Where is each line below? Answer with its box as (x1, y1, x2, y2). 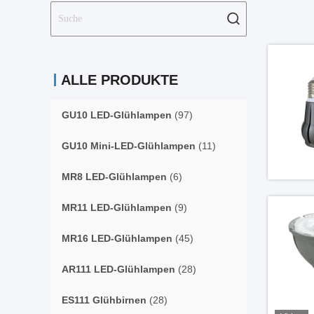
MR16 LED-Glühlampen (62, 233, 172, 244)
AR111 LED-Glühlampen (62, 264, 175, 275)
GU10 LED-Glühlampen (62, 109, 172, 121)
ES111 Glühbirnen (62, 294, 146, 306)
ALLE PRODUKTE (61, 72, 178, 88)
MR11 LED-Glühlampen (62, 202, 172, 213)
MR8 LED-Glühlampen (62, 171, 167, 182)
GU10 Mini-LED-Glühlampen (62, 140, 196, 151)
